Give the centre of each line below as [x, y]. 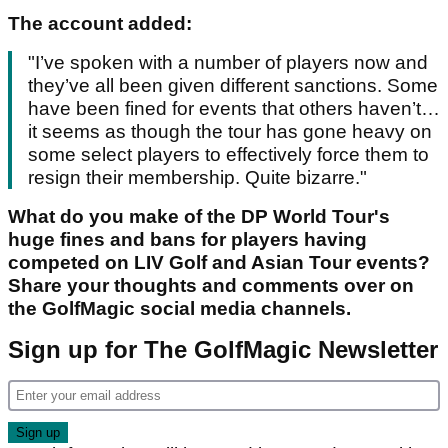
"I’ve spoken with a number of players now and [228, 63]
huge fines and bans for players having [187, 240]
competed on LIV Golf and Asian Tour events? [219, 263]
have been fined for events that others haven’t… [234, 109]
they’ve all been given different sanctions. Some [233, 86]
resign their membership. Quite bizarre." [197, 178]
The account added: [102, 24]
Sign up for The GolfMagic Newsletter [223, 350]
